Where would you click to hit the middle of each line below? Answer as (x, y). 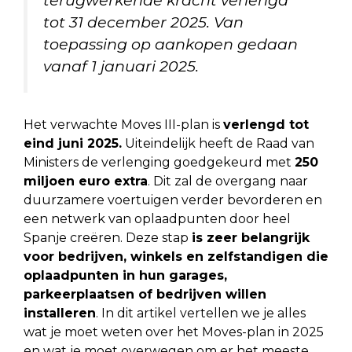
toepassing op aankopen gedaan (170, 44)
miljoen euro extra (86, 181)
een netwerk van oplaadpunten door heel (157, 218)
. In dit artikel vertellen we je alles (201, 313)
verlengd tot (266, 124)
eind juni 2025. (73, 143)
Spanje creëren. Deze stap (108, 237)
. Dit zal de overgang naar (228, 181)
